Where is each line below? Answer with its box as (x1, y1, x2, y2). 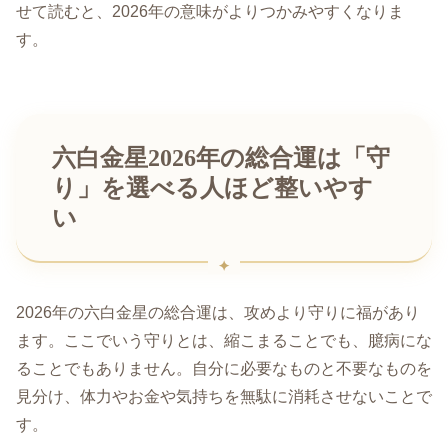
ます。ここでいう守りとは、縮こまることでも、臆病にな (16, 332, 432, 350)
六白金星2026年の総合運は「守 (52, 144, 390, 171)
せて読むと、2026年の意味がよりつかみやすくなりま (16, 2, 404, 20)
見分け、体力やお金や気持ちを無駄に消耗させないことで (16, 388, 432, 406)
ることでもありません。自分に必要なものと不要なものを (16, 360, 432, 378)
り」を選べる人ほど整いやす (52, 174, 373, 201)
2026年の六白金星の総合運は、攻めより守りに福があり (16, 304, 420, 322)
